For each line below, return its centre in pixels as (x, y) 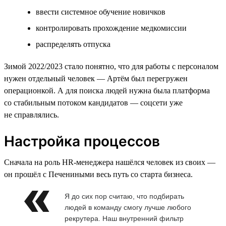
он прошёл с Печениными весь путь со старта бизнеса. (98, 174)
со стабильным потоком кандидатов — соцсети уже (93, 102)
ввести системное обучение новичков (101, 12)
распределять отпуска (73, 44)
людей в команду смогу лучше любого (128, 207)
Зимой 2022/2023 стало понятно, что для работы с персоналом (111, 66)
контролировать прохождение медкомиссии (111, 28)
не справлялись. (32, 115)
